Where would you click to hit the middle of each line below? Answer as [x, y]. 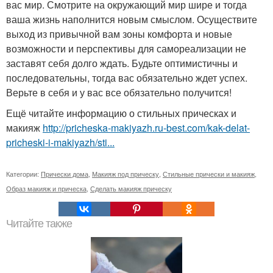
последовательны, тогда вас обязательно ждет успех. [127, 78]
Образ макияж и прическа [46, 189]
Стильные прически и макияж [209, 174]
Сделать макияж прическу [131, 189]
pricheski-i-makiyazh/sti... [60, 143]
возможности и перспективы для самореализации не [126, 49]
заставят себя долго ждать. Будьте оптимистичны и [122, 63]
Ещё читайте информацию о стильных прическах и [121, 113]
